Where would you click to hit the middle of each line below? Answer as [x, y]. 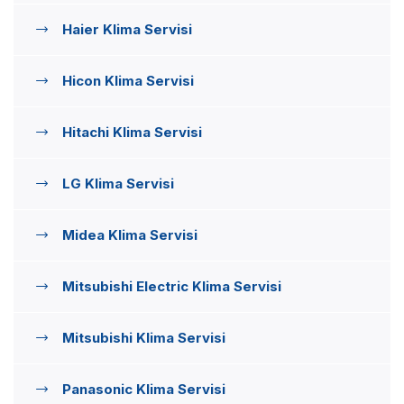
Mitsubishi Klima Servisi [144, 338]
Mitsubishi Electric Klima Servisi [172, 286]
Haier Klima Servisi [127, 29]
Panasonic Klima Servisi [144, 389]
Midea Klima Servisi [130, 235]
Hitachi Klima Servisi [132, 132]
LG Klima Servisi [118, 184]
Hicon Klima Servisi [128, 81]
